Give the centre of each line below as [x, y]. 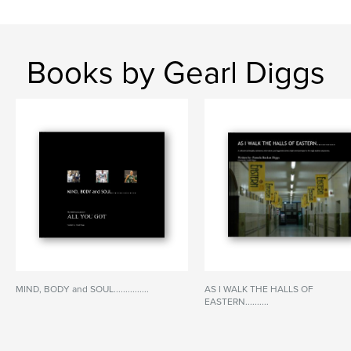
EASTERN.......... [237, 302]
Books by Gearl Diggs [175, 73]
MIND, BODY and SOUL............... [82, 289]
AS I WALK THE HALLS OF [259, 289]
